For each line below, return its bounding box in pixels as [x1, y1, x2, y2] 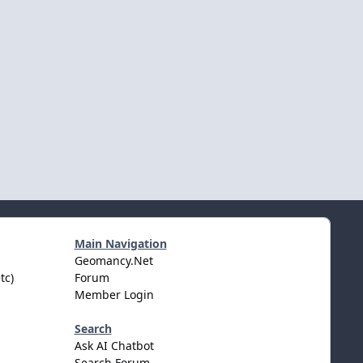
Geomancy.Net [74, 252, 153, 268]
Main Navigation [74, 235, 167, 251]
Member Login [74, 286, 154, 302]
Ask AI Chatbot [74, 337, 154, 353]
